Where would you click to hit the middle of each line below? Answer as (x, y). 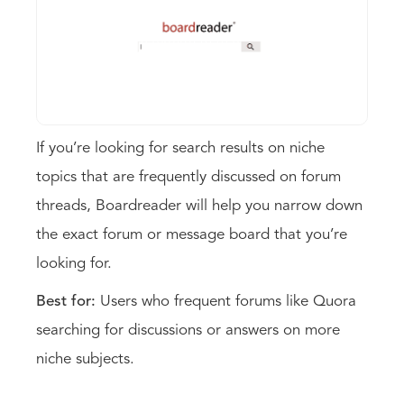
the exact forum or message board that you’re (192, 235)
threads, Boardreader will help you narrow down (199, 207)
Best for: (68, 302)
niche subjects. (87, 360)
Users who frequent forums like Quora (228, 302)
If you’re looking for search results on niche (180, 149)
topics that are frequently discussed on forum (188, 178)
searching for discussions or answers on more (188, 331)
